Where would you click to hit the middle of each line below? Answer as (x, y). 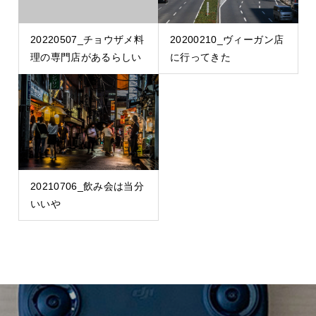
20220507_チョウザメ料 (87, 39)
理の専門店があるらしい (86, 57)
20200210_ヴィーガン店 (227, 39)
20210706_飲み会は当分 (87, 186)
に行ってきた (201, 57)
